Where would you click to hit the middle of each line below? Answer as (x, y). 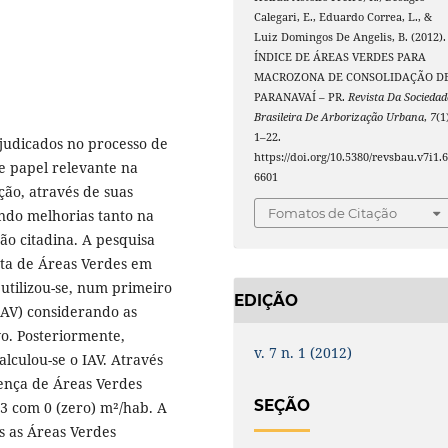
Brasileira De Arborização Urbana (339, 117)
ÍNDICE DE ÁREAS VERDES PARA (340, 57)
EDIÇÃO (266, 300)
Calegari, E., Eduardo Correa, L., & (343, 17)
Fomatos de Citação (333, 212)
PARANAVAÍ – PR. (301, 97)
